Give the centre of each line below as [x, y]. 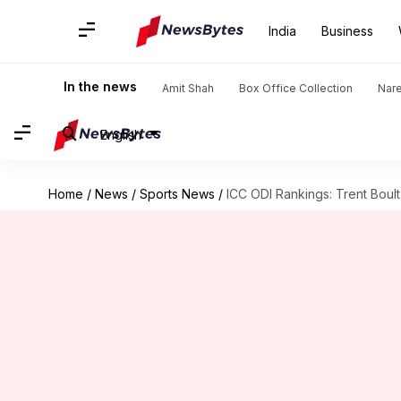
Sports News [177, 194]
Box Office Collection [296, 88]
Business [347, 31]
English [121, 134]
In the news [100, 86]
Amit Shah [188, 88]
